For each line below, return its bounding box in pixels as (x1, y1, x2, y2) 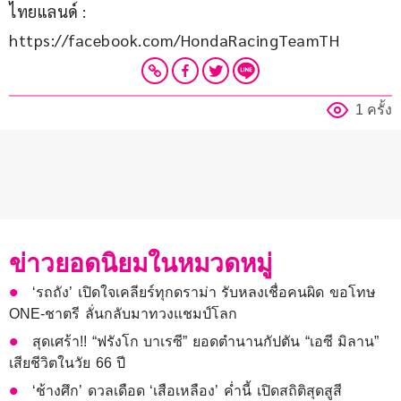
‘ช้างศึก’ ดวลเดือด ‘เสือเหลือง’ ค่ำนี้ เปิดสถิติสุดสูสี (32, 383, 342, 399)
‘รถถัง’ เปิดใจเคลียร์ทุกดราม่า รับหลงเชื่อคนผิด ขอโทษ (32, 285, 377, 301)
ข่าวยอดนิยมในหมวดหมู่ (9, 250, 272, 278)
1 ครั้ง (355, 102, 392, 118)
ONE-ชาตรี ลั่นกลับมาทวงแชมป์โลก (9, 306, 237, 322)
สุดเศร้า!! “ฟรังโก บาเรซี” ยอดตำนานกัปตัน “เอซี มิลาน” (32, 334, 380, 350)
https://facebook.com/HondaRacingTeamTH (9, 30, 339, 51)
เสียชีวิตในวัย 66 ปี (9, 355, 126, 371)
